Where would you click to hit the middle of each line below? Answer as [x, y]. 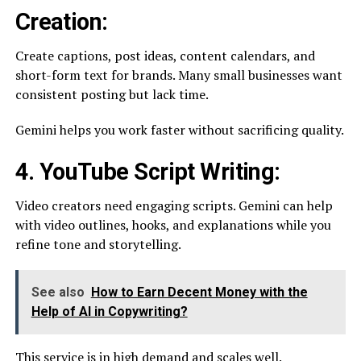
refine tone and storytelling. [98, 244]
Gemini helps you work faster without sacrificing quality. [179, 130]
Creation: [61, 22]
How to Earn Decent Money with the [199, 292]
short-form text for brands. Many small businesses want [178, 75]
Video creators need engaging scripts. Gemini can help [174, 205]
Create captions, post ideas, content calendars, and [165, 56]
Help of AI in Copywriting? [109, 311]
